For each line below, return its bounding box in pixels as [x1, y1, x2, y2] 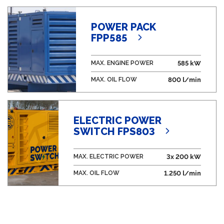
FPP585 [90, 32, 127, 44]
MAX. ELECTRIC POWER [73, 153, 143, 160]
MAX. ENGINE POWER [90, 59, 153, 66]
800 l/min [168, 76, 201, 83]
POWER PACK [90, 21, 156, 33]
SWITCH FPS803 [73, 125, 155, 137]
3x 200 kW [166, 153, 201, 160]
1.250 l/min [164, 169, 201, 177]
